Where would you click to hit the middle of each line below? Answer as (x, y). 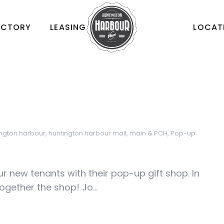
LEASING (68, 27)
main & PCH (148, 133)
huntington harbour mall (87, 133)
